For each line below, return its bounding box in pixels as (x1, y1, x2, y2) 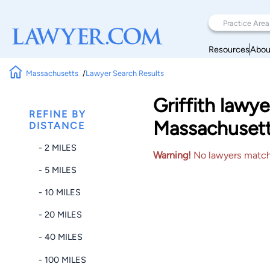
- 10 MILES (39, 186, 81, 198)
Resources (209, 43, 250, 55)
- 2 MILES (39, 142, 77, 153)
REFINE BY (29, 108, 86, 120)
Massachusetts (26, 68, 79, 78)
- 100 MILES (39, 254, 86, 265)
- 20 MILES (39, 209, 82, 221)
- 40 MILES (39, 231, 83, 243)
